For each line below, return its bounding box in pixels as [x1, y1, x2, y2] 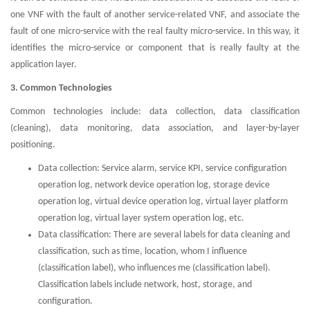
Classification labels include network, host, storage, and [38, 280, 252, 291]
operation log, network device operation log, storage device [38, 180, 270, 191]
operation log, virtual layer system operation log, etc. [38, 213, 244, 224]
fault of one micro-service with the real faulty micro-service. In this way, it [10, 26, 300, 37]
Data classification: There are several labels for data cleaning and [38, 230, 290, 241]
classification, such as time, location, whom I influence [38, 246, 247, 257]
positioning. [10, 140, 55, 151]
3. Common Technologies [10, 83, 112, 94]
